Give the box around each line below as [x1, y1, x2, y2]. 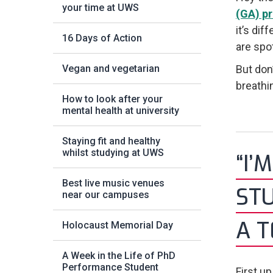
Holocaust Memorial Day [62, 219, 173, 231]
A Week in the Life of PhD [62, 250, 175, 261]
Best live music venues [62, 177, 165, 189]
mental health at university [62, 105, 179, 116]
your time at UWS [62, 2, 139, 13]
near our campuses [62, 189, 149, 200]
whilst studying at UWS [62, 147, 164, 158]
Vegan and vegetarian [62, 63, 160, 74]
